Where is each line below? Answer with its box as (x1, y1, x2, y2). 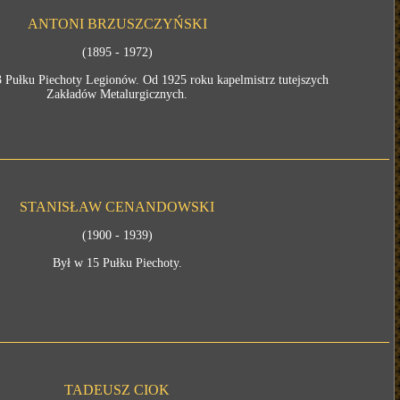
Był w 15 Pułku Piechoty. (52, 256, 182, 270)
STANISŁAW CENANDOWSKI (20, 199, 215, 214)
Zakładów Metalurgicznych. (46, 87, 188, 101)
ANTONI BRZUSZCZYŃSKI (27, 16, 207, 31)
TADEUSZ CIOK (64, 382, 171, 397)
